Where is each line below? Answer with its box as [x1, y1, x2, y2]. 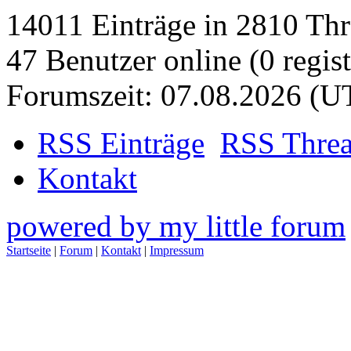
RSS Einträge [38, 125, 204, 160]
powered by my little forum [6, 208, 346, 243]
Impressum [150, 243, 204, 257]
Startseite [6, 243, 51, 257]
